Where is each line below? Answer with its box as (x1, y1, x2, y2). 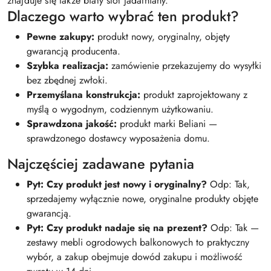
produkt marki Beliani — (117, 116, 217, 131)
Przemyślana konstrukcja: (27, 87, 140, 102)
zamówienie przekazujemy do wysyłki (108, 58, 261, 73)
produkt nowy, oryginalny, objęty (94, 29, 230, 44)
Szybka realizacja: (27, 58, 108, 73)
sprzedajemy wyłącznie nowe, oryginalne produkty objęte (27, 191, 258, 206)
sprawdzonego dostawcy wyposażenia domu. (27, 131, 210, 145)
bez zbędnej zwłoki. (27, 73, 108, 87)
